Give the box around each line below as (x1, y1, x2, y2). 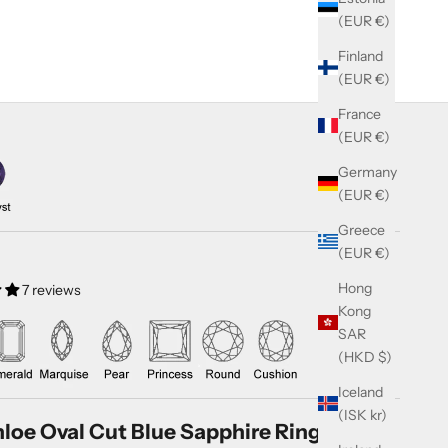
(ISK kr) (370, 405, 387, 424)
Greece (338, 220, 385, 239)
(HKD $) (378, 347, 392, 366)
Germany (338, 162, 397, 181)
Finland (338, 46, 383, 65)
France (338, 104, 381, 123)
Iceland (338, 382, 383, 401)
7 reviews (21, 280, 81, 299)
